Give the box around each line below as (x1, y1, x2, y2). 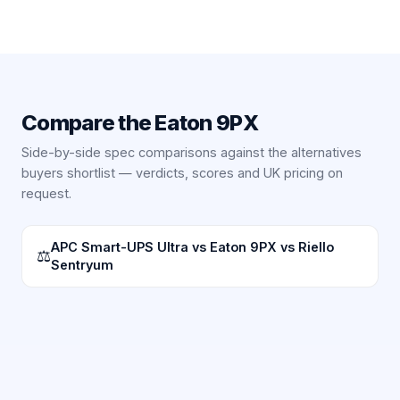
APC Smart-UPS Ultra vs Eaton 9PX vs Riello (51, 239, 334, 254)
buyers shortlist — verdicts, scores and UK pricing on (21, 165, 343, 180)
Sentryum (51, 257, 113, 272)
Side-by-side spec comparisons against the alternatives (21, 145, 362, 160)
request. (21, 186, 71, 201)
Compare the (21, 110, 155, 136)
